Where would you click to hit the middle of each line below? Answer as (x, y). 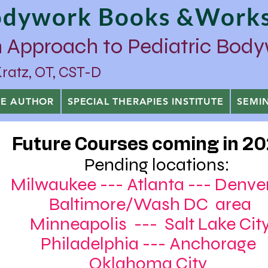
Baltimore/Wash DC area (150, 204)
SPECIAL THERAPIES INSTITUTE (145, 101)
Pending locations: (150, 165)
